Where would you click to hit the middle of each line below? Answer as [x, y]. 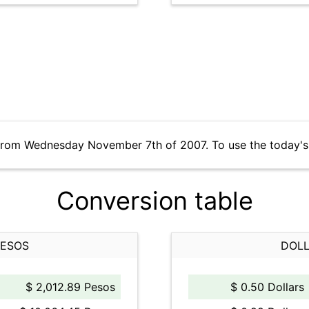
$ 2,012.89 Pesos [70, 287]
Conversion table [154, 201]
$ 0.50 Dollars [267, 287]
